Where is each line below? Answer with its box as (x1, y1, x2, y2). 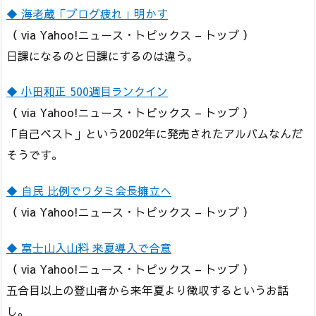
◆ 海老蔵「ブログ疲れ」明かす (6, 5, 168, 21)
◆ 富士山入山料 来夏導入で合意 (6, 239, 171, 255)
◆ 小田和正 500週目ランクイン (6, 83, 168, 99)
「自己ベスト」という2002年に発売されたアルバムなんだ (6, 126, 303, 142)
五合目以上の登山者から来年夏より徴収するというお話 (6, 281, 288, 298)
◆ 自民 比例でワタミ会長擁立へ (6, 183, 171, 199)
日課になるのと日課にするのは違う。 (6, 47, 198, 63)
